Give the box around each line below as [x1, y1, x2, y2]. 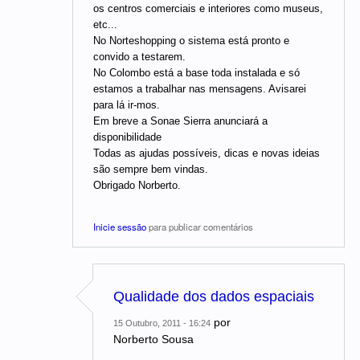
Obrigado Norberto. [93, 178, 181, 191]
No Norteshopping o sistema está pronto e [93, 34, 289, 47]
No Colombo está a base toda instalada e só [93, 66, 300, 79]
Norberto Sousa [113, 333, 194, 346]
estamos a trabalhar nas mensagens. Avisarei [93, 82, 306, 95]
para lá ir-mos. [93, 98, 160, 111]
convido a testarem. [93, 50, 186, 63]
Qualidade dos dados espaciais [113, 288, 314, 305]
